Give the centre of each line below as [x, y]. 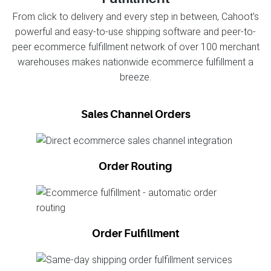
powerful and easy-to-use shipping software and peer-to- [135, 32]
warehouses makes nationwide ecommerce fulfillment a [135, 62]
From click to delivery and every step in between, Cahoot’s [135, 17]
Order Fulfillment [135, 234]
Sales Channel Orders [135, 115]
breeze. [135, 77]
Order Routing [135, 167]
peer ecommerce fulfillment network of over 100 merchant [135, 47]
